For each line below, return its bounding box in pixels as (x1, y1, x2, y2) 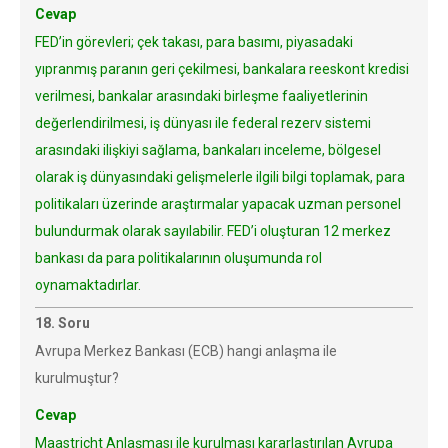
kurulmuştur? (35, 370, 119, 386)
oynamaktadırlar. (35, 277, 141, 293)
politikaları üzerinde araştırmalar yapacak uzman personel (35, 196, 401, 212)
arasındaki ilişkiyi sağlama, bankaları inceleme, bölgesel (35, 142, 381, 158)
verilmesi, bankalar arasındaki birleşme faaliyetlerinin (35, 88, 368, 104)
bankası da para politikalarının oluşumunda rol (35, 250, 322, 266)
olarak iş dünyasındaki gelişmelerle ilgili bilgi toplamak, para (35, 169, 405, 185)
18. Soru (35, 315, 90, 331)
